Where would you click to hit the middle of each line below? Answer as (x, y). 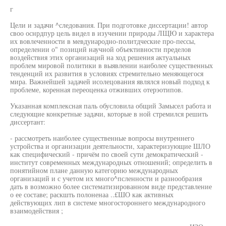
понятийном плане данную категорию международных (94, 170)
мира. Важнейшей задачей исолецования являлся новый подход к (110, 81)
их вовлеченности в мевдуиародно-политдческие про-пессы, (103, 41)
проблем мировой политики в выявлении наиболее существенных (111, 65)
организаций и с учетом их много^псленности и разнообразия (106, 178)
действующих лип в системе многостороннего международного (108, 203)
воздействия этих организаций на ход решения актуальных (100, 57)
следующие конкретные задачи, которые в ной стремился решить (109, 114)
